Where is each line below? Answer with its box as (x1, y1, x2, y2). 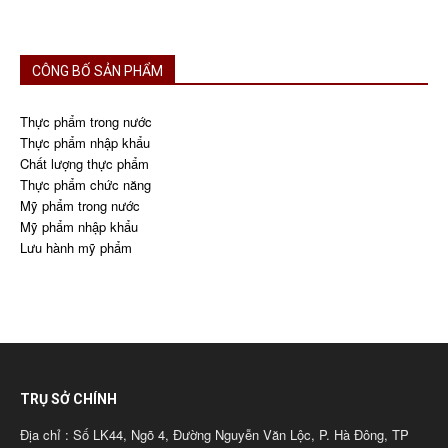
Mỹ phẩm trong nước (20, 196, 140, 216)
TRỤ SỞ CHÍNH (20, 391, 117, 408)
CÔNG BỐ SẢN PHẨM (32, 63, 163, 80)
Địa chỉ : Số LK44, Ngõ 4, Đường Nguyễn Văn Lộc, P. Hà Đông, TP (20, 425, 409, 445)
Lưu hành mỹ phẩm (20, 238, 132, 258)
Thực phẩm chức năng (20, 175, 151, 195)
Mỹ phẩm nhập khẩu (20, 217, 138, 237)
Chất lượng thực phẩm (20, 154, 149, 174)
